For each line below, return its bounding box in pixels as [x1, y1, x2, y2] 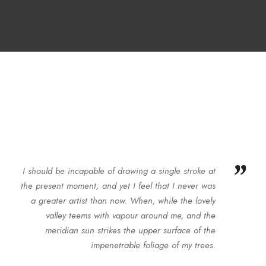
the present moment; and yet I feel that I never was [20, 179, 216, 192]
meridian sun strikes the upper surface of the [45, 224, 216, 237]
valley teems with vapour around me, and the [45, 209, 216, 222]
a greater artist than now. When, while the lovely [30, 194, 216, 207]
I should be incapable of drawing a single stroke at [22, 164, 216, 178]
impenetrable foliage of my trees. [90, 239, 216, 252]
